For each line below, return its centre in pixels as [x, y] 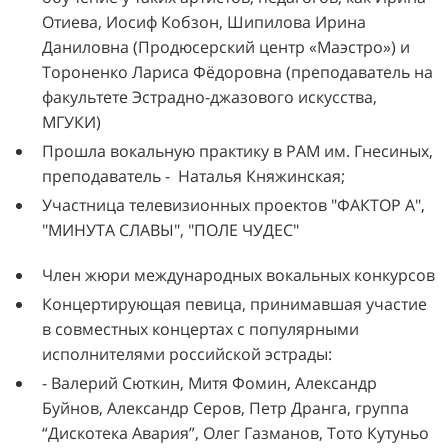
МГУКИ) [71, 121]
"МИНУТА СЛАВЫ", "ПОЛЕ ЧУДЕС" [170, 229]
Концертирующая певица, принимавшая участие [234, 303]
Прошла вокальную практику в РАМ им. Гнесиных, [237, 150]
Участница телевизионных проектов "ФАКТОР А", [233, 204]
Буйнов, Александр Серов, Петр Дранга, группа [225, 407]
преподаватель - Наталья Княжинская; [193, 175]
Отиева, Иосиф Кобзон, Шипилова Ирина [204, 21]
